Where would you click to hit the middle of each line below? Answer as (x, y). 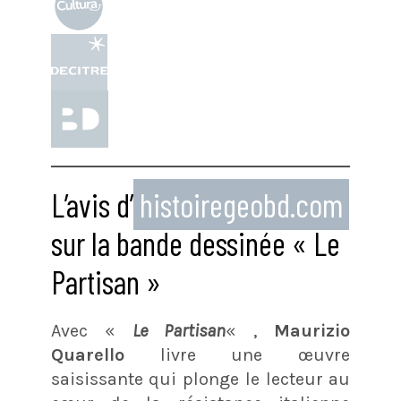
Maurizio (312, 331)
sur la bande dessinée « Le (195, 243)
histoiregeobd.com (241, 205)
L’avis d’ (92, 205)
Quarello (87, 355)
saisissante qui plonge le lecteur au (200, 380)
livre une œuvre (237, 355)
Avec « (91, 331)
